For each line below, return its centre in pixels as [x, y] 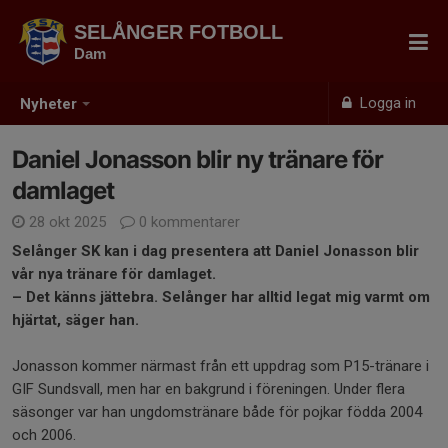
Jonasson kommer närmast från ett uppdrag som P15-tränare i [220, 366]
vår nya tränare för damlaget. [116, 274]
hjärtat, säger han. [77, 320]
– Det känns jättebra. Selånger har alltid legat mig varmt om [221, 297]
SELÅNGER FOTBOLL [178, 32]
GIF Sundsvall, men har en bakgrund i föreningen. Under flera [208, 389]
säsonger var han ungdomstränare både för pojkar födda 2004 [217, 412]
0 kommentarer [187, 222]
